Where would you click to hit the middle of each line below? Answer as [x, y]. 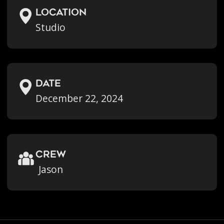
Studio [51, 27]
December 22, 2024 [79, 98]
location [61, 13]
